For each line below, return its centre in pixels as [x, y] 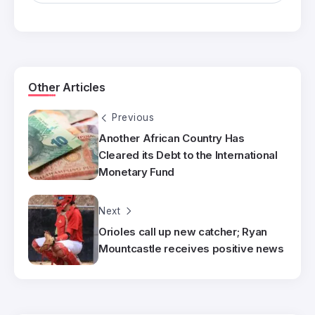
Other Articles [67, 87]
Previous [133, 117]
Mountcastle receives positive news [191, 249]
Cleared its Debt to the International [188, 155]
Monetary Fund [137, 172]
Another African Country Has [172, 139]
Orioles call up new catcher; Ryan [183, 232]
